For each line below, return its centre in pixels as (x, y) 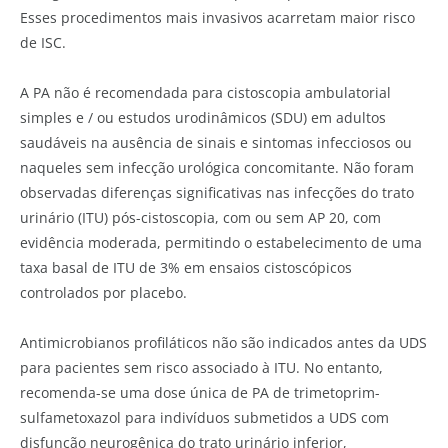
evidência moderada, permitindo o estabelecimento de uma (221, 242)
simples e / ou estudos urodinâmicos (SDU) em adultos (203, 117)
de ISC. (43, 42)
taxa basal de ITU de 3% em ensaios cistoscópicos (186, 267)
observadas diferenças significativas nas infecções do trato (217, 192)
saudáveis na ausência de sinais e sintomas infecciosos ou (216, 142)
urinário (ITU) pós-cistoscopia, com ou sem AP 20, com (200, 217)
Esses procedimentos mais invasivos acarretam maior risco (217, 17)
